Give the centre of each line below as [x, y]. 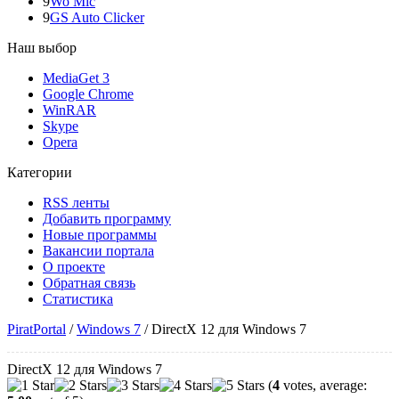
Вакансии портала [98, 251]
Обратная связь [89, 283]
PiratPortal [37, 329]
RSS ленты [76, 203]
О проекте [74, 267]
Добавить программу [107, 219]
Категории [40, 172]
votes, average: [323, 385]
